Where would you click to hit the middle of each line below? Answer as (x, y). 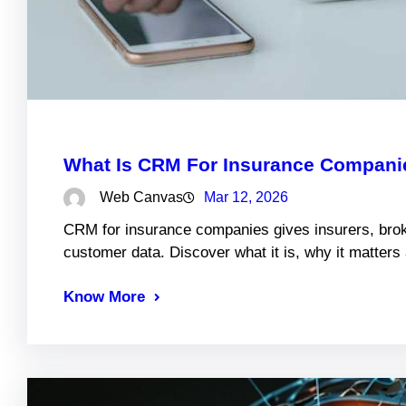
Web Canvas (141, 198)
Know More (104, 296)
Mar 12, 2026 (246, 198)
